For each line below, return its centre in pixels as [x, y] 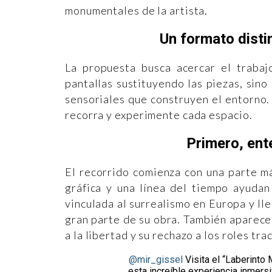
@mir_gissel [156, 259]
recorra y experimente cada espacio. [159, 114]
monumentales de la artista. [137, 10]
